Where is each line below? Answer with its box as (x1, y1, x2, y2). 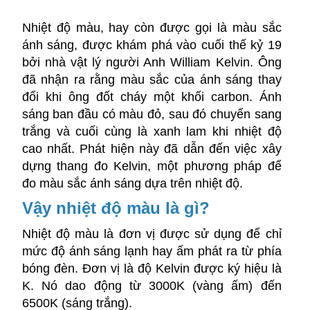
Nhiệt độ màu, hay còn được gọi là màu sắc (21, 21, 282, 35)
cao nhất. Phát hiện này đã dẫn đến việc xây (21, 142, 282, 156)
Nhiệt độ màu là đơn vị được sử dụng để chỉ (21, 227, 282, 241)
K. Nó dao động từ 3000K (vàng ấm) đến (21, 279, 282, 293)
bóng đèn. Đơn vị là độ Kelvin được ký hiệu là (21, 262, 282, 275)
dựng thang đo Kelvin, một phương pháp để (21, 159, 282, 173)
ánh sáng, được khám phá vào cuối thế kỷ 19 (21, 38, 282, 52)
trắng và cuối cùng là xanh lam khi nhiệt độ (21, 125, 282, 138)
